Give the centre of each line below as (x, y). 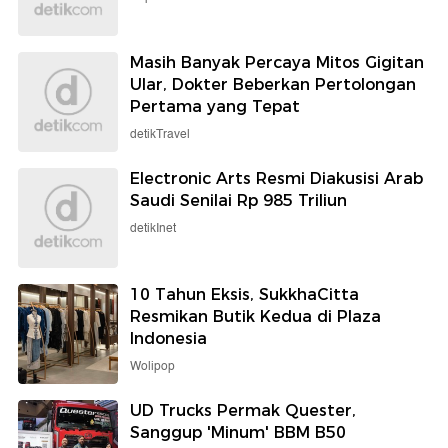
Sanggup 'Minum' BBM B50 (238, 432)
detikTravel (160, 134)
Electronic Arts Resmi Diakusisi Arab (276, 178)
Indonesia (168, 338)
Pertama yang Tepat (215, 106)
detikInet (153, 228)
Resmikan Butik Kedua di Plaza (255, 316)
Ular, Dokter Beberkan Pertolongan (273, 84)
